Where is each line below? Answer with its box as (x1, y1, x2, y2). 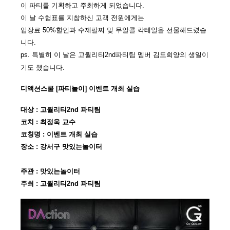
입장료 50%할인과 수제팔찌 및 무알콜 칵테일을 (21, 26, 164, 34)
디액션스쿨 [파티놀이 (21, 85, 85, 92)
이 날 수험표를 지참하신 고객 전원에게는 (21, 14, 146, 22)
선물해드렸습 (164, 26, 206, 34)
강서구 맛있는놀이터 (40, 143, 102, 150)
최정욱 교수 (40, 118, 75, 126)
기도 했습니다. (21, 64, 65, 71)
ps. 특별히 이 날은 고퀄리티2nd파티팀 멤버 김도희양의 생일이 (21, 51, 208, 59)
